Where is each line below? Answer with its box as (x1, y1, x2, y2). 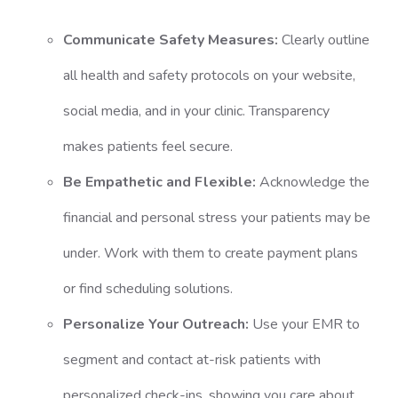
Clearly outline (281, 30, 370, 50)
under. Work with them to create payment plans (62, 243, 358, 263)
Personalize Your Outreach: (62, 314, 249, 334)
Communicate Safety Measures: (62, 30, 278, 50)
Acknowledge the (259, 172, 370, 192)
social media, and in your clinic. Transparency (62, 101, 330, 121)
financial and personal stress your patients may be (62, 208, 370, 227)
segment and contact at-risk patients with (62, 350, 321, 370)
